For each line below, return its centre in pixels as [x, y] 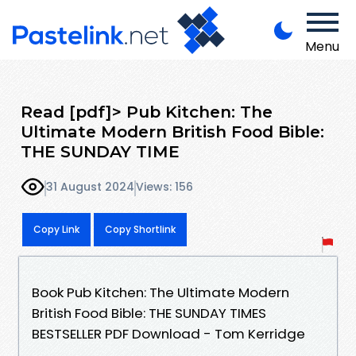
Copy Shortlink [140, 229]
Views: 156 [164, 187]
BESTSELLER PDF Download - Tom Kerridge [168, 333]
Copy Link [56, 229]
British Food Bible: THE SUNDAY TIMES [149, 313]
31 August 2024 [90, 187]
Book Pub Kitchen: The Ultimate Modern [161, 292]
